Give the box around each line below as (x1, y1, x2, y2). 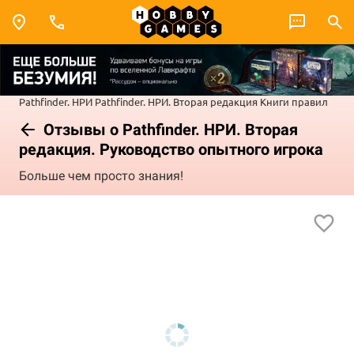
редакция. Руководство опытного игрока (19, 139, 323, 159)
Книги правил (260, 94, 328, 108)
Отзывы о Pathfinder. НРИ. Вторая (40, 119, 298, 139)
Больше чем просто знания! (19, 168, 183, 184)
